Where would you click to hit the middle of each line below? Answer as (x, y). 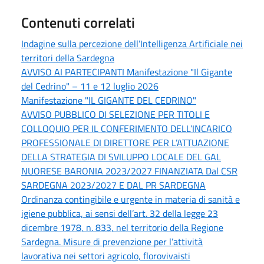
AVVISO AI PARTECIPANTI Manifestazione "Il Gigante (127, 72)
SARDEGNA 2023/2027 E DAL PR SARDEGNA (113, 185)
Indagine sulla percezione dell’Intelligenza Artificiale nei (132, 44)
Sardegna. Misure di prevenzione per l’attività (112, 242)
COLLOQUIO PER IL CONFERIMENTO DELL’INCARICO (127, 129)
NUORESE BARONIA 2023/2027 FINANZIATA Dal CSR (129, 171)
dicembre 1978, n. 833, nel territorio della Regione (122, 228)
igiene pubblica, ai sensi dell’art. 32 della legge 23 (120, 214)
